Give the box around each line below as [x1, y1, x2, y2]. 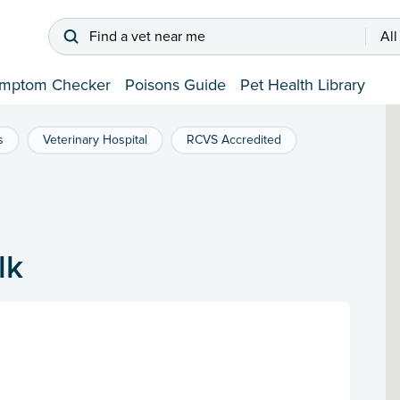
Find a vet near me [89, 28, 205, 46]
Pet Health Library [240, 75, 365, 96]
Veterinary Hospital [43, 132, 147, 148]
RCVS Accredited [187, 132, 281, 148]
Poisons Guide [125, 75, 226, 96]
